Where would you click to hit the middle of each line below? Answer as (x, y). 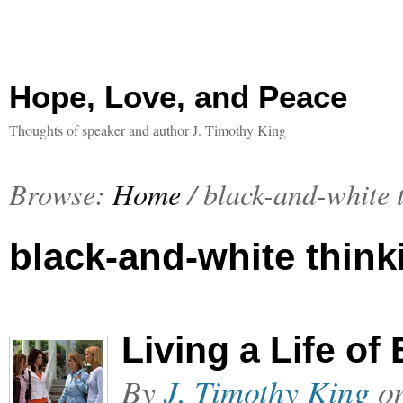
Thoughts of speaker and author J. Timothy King (148, 130)
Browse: (57, 193)
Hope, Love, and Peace (178, 97)
